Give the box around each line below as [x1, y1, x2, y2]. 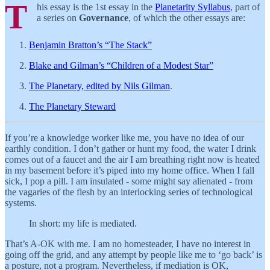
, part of [230, 1, 260, 12]
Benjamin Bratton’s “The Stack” [29, 40, 152, 51]
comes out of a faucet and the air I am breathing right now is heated [5, 154, 260, 165]
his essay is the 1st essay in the [37, 1, 155, 12]
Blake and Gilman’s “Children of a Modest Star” [29, 60, 213, 71]
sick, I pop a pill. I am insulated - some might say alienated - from [5, 176, 253, 187]
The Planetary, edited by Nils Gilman [29, 81, 170, 92]
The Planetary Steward [29, 101, 116, 112]
